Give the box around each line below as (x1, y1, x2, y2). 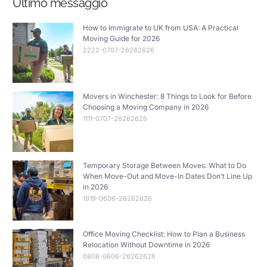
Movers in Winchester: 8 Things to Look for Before (82, 92, 252, 101)
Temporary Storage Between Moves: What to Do (82, 160, 246, 170)
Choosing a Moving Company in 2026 (82, 103, 209, 112)
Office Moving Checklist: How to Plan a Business (82, 229, 245, 239)
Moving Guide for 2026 (82, 33, 160, 43)
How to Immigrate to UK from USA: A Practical (82, 23, 238, 32)
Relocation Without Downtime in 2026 (82, 240, 210, 250)
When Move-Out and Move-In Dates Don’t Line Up (82, 171, 252, 181)
